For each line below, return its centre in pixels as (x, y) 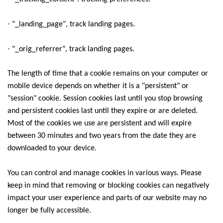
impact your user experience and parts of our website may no (107, 198)
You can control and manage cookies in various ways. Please (105, 173)
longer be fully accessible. (49, 211)
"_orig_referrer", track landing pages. (73, 49)
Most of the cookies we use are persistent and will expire (100, 123)
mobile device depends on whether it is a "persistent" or (98, 86)
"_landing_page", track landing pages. (73, 24)
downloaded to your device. (52, 148)
